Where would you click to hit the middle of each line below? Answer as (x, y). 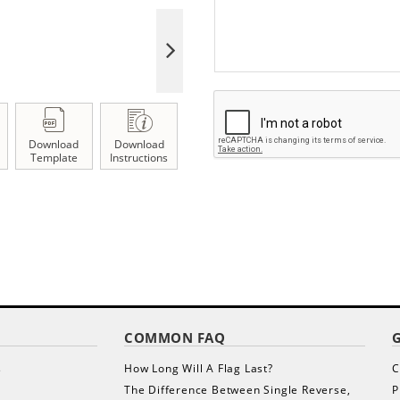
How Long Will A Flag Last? (199, 368)
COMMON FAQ (175, 337)
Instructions (139, 158)
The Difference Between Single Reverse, (237, 390)
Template (54, 158)
